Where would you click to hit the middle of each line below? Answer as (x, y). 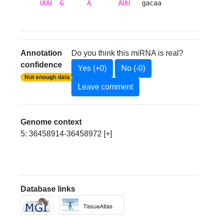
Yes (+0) (92, 68)
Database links (48, 189)
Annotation (42, 53)
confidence (42, 65)
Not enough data (47, 77)
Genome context (51, 122)
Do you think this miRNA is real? (127, 53)
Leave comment (105, 87)
